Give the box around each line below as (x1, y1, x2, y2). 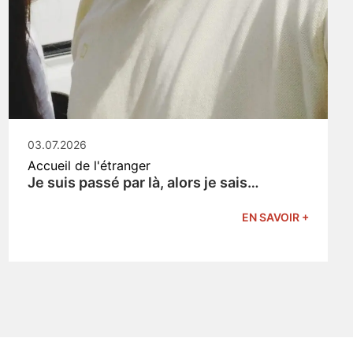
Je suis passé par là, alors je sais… (27, 174, 259, 191)
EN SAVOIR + (241, 210, 309, 225)
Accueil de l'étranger (27, 158, 150, 174)
